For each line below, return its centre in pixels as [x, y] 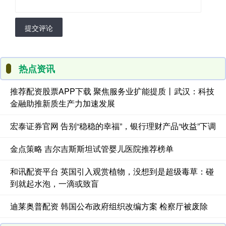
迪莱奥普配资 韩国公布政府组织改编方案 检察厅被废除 [109, 206]
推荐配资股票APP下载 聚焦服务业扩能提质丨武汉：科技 [112, 91]
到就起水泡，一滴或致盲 [54, 184]
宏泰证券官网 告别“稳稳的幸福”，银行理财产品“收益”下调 [113, 126]
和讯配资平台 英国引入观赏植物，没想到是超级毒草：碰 [112, 172]
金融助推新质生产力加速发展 [63, 103]
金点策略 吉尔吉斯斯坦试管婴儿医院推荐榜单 [92, 149]
